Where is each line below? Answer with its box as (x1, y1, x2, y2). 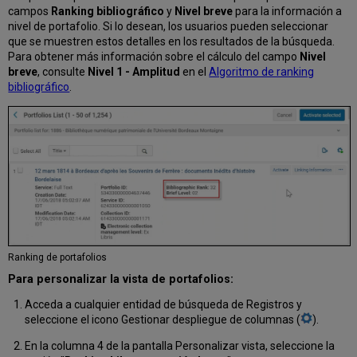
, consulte (37, 65, 88, 78)
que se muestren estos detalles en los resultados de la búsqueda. (8, 34, 335, 48)
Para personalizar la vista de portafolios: (8, 273, 234, 287)
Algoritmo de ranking (209, 65, 315, 78)
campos (8, 4, 52, 18)
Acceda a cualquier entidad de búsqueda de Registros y (24, 298, 302, 312)
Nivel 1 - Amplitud (88, 65, 181, 78)
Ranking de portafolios (8, 252, 108, 264)
